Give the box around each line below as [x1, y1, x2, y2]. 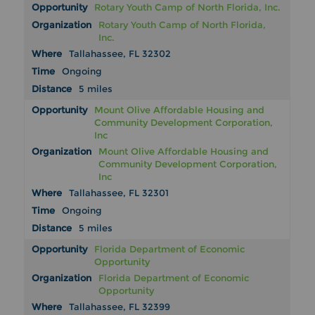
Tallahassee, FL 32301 [69, 187, 169, 199]
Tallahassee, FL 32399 [69, 301, 171, 313]
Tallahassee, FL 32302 [69, 48, 172, 60]
